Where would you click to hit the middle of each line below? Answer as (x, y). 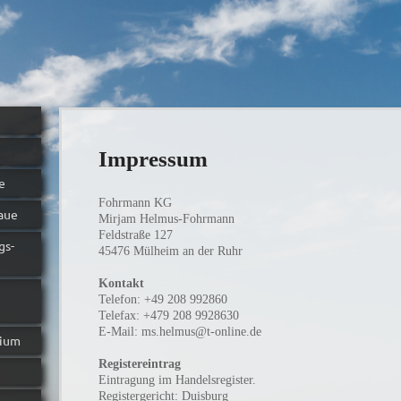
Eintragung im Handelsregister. (178, 380)
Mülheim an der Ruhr (188, 251)
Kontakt (122, 283)
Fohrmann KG (136, 203)
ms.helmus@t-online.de (202, 332)
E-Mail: (120, 332)
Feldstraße (125, 235)
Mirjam (118, 219)
